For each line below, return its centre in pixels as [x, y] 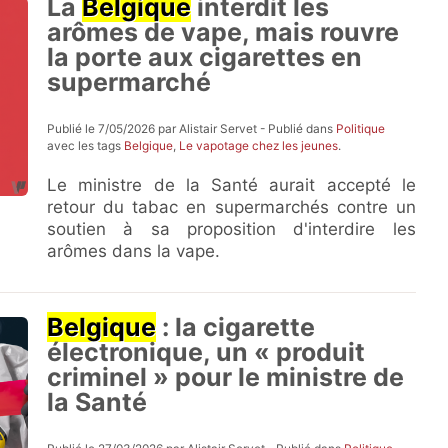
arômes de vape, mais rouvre [223, 32]
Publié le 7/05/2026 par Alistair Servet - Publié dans [192, 128]
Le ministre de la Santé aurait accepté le [231, 185]
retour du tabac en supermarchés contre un [231, 207]
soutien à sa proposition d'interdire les [231, 229]
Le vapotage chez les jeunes [259, 145]
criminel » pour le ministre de [226, 377]
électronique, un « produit [206, 352]
